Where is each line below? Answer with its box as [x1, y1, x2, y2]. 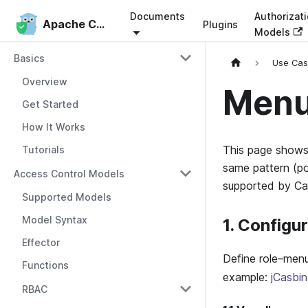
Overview [22, 76, 67, 87]
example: [223, 270, 271, 285]
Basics [14, 52, 45, 64]
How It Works [22, 121, 85, 133]
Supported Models [22, 191, 111, 203]
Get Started [22, 98, 78, 110]
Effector [22, 236, 60, 248]
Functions [22, 259, 69, 271]
